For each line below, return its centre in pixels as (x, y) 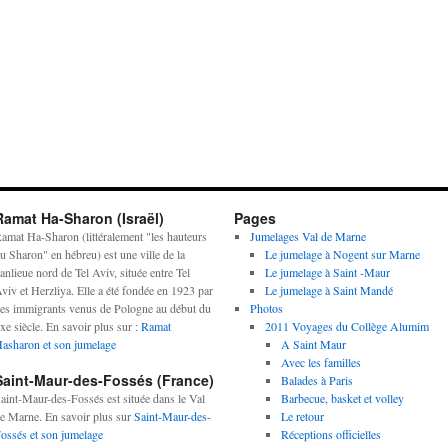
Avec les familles (320, 362)
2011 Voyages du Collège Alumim (347, 326)
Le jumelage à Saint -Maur (328, 272)
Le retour (302, 416)
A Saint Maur (313, 344)
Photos (266, 308)
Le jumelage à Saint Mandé (329, 290)
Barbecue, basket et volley (342, 398)
